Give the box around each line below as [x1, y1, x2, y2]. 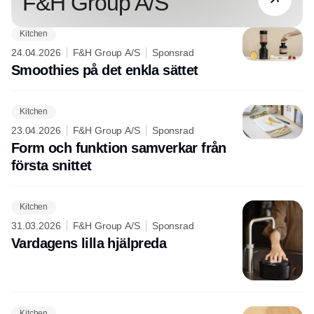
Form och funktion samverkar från [11, 139, 226, 156]
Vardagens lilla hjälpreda [11, 235, 166, 251]
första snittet [11, 157, 92, 173]
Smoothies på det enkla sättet [11, 62, 198, 78]
